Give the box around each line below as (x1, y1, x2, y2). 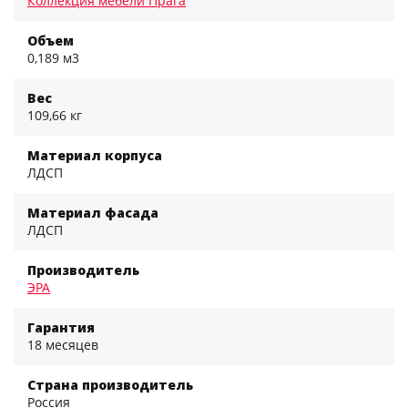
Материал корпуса (27, 146, 162, 164)
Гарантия (27, 318, 95, 336)
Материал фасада (27, 203, 158, 221)
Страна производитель (27, 375, 193, 393)
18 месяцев (27, 335, 98, 353)
